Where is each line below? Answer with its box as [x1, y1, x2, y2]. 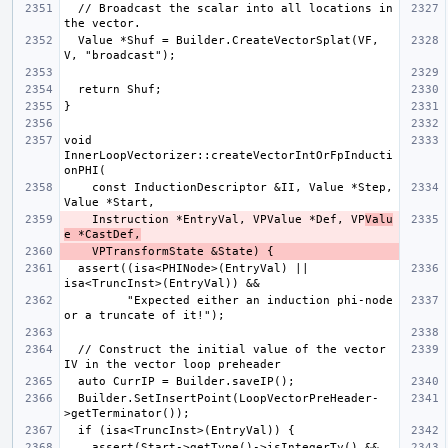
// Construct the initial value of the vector [64, 342, 78, 356]
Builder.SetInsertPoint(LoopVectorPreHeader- [64, 391, 78, 405]
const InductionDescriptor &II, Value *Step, [64, 180, 92, 194]
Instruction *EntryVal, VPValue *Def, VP [92, 212, 365, 226]
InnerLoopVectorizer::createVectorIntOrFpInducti [64, 148, 393, 162]
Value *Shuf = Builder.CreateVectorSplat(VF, [64, 33, 78, 47]
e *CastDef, [64, 227, 141, 241]
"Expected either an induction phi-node [64, 293, 127, 307]
